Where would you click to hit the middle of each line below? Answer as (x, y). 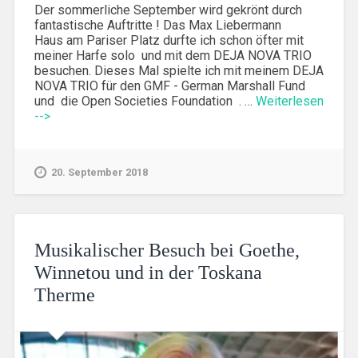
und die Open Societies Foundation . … (145, 101)
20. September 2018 (99, 172)
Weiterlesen (289, 101)
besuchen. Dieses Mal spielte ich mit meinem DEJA (179, 70)
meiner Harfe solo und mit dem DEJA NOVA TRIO (174, 55)
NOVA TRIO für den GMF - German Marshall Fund (169, 86)
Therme (64, 294)
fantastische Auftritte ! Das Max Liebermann (157, 25)
